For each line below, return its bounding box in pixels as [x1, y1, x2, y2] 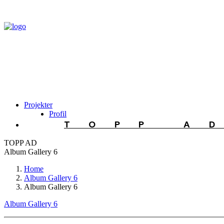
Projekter [24, 100, 52, 109]
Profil [49, 109, 66, 118]
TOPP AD [4, 138, 37, 147]
